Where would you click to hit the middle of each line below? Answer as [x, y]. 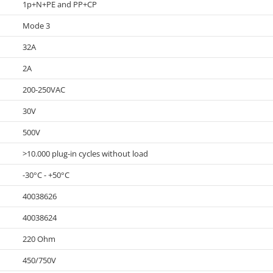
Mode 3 [36, 26]
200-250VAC [44, 90]
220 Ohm [39, 239]
